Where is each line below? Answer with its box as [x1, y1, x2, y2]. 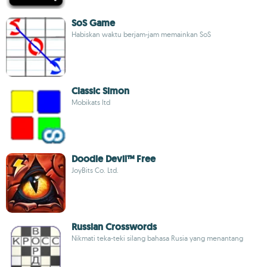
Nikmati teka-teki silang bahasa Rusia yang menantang [72, 234, 243, 243]
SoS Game [72, 17, 115, 29]
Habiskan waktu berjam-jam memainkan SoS [72, 30, 211, 39]
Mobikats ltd [72, 98, 110, 107]
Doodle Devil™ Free [72, 153, 156, 165]
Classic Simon [72, 85, 129, 97]
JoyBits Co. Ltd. [72, 166, 119, 175]
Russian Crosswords [72, 221, 157, 233]
